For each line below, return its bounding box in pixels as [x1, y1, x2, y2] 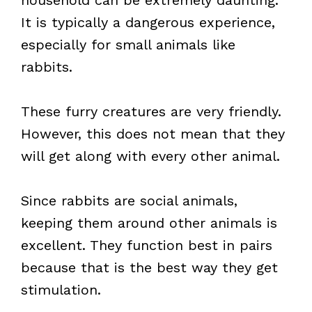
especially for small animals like [21, 36, 235, 53]
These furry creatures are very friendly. [21, 103, 281, 120]
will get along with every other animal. [21, 148, 280, 164]
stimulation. [21, 281, 101, 298]
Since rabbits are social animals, [21, 192, 237, 209]
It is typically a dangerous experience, [21, 14, 275, 31]
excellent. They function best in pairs [21, 237, 272, 253]
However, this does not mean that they [21, 125, 285, 142]
